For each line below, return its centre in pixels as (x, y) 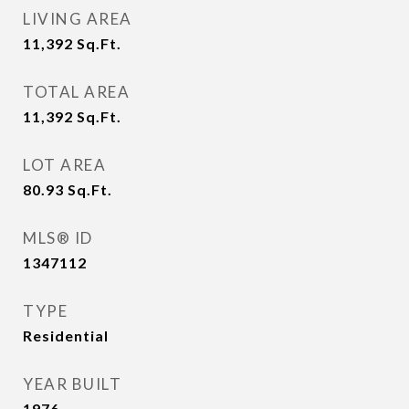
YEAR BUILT (72, 384)
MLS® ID (58, 238)
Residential (66, 336)
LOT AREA (64, 165)
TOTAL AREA (76, 92)
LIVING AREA (78, 19)
